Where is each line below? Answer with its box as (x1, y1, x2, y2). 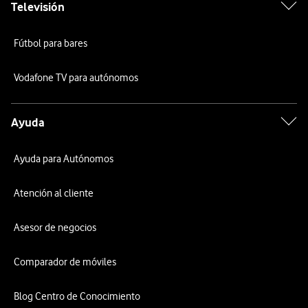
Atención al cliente (14, 187, 93, 199)
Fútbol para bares (14, 37, 87, 49)
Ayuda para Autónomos (14, 153, 113, 165)
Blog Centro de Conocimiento (14, 290, 140, 302)
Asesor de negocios (14, 221, 96, 234)
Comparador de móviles (14, 256, 116, 268)
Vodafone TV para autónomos (14, 71, 138, 84)
